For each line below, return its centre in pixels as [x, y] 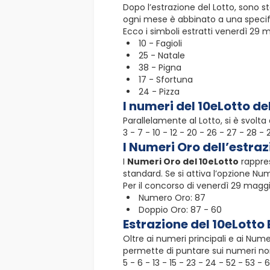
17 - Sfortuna [166, 79]
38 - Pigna [160, 67]
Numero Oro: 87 [172, 197]
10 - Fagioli [160, 43]
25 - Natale [162, 55]
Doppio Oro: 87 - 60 [180, 209]
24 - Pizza [159, 91]
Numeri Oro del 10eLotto [183, 161]
